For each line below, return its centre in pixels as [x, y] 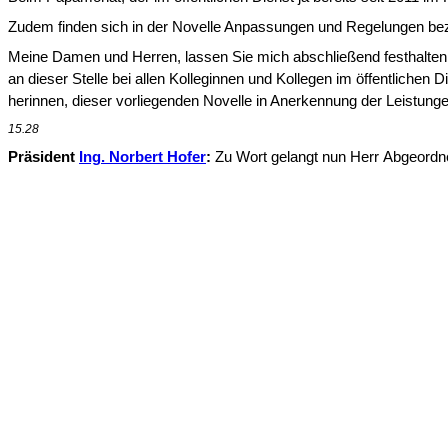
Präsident [43, 157]
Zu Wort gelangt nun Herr [297, 157]
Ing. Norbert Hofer [142, 157]
